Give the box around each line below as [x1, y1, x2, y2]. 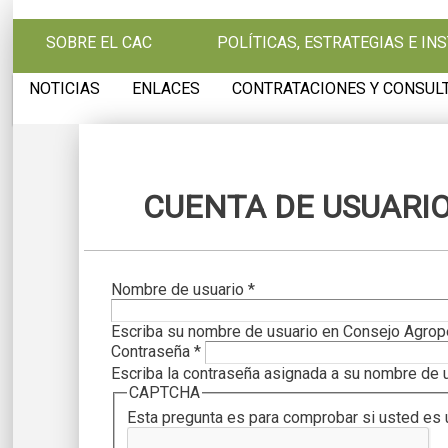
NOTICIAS [29, 78, 101, 98]
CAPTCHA [129, 383, 201, 403]
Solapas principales [79, 250, 290, 279]
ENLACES [132, 78, 201, 98]
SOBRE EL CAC [45, 33, 152, 53]
